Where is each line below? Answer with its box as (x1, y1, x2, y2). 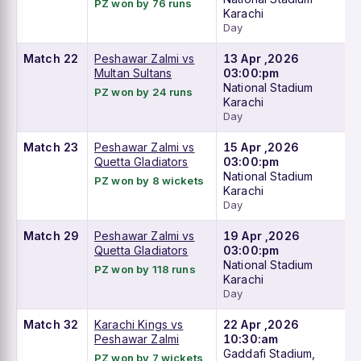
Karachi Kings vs (94, 317, 184, 332)
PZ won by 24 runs (94, 85, 193, 99)
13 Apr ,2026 (223, 52, 299, 66)
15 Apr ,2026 (223, 140, 299, 155)
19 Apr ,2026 (223, 229, 300, 243)
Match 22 (23, 52, 79, 66)
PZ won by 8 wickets (94, 174, 204, 188)
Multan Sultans (94, 66, 172, 81)
